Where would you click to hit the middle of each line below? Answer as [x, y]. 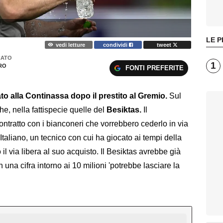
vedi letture [70, 45]
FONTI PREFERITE [154, 68]
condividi [116, 45]
